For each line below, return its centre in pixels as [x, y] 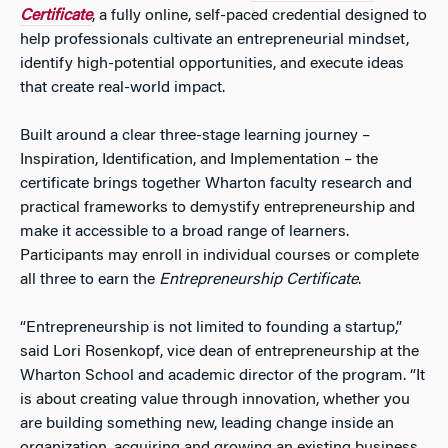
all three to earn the [89, 280]
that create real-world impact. [122, 88]
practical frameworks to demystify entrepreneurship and [217, 208]
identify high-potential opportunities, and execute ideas [212, 64]
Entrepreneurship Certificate [258, 280]
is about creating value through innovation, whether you [215, 400]
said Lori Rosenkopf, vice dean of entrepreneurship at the [219, 352]
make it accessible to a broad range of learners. [184, 232]
